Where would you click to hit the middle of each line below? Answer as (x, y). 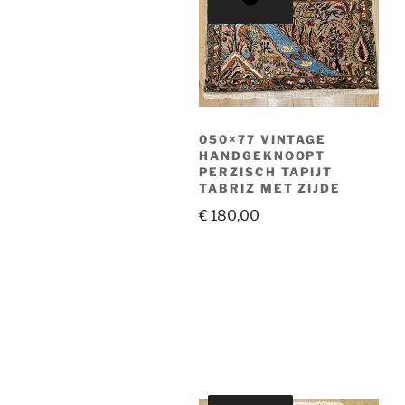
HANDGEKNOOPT (263, 155)
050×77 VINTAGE (263, 139)
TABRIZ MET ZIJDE (270, 188)
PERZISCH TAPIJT (266, 171)
